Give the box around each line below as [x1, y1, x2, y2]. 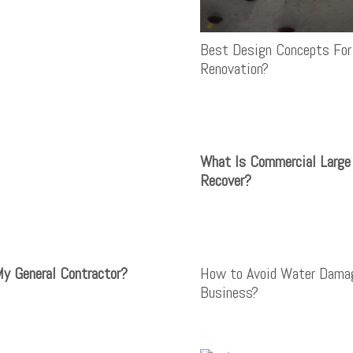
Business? [200, 281, 258, 303]
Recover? [200, 169, 251, 191]
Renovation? [200, 58, 269, 79]
